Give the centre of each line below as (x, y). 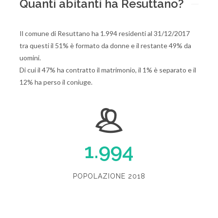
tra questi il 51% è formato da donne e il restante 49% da (105, 45)
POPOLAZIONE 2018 (109, 176)
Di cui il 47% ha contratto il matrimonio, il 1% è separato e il (108, 70)
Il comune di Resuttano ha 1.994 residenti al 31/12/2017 (105, 33)
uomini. (30, 58)
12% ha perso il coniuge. (56, 82)
